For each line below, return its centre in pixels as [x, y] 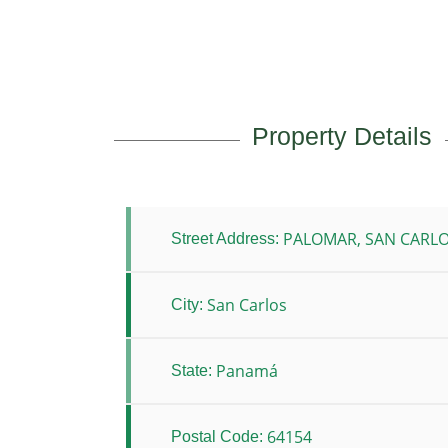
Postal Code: [217, 436]
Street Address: [225, 238]
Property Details [342, 136]
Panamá [247, 371]
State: [191, 370]
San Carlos [247, 305]
